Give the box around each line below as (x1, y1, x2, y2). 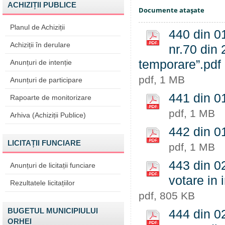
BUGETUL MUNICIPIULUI (8, 206, 98, 215)
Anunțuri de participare (10, 76, 82, 84)
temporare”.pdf (139, 58, 221, 71)
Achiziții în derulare (10, 41, 70, 49)
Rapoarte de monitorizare (10, 93, 91, 101)
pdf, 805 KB (139, 190, 195, 201)
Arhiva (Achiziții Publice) (10, 111, 86, 119)
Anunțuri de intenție (10, 58, 72, 66)
